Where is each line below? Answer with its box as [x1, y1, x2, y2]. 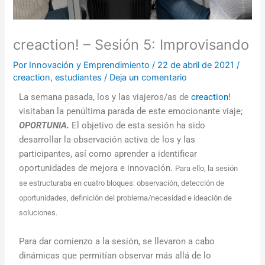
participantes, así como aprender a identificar [19, 148, 198, 160]
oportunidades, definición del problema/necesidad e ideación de [19, 193, 232, 203]
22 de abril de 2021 [157, 60, 237, 71]
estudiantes [55, 72, 102, 83]
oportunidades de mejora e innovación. [19, 163, 176, 174]
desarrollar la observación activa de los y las [19, 134, 196, 146]
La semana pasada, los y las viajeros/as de [19, 92, 192, 103]
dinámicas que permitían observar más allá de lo [19, 250, 212, 261]
